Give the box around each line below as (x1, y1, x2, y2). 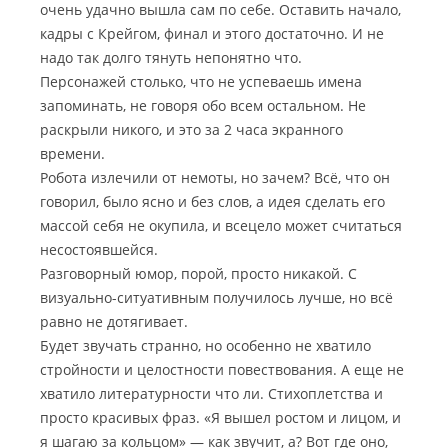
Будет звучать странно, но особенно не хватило (40, 336, 371, 355)
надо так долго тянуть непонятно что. (40, 48, 302, 67)
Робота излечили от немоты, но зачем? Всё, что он (40, 168, 390, 187)
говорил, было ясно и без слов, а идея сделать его (40, 192, 385, 211)
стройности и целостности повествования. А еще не (40, 360, 404, 379)
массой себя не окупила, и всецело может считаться (40, 216, 402, 235)
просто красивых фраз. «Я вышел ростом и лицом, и (40, 408, 401, 427)
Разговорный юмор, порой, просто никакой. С (40, 264, 357, 283)
